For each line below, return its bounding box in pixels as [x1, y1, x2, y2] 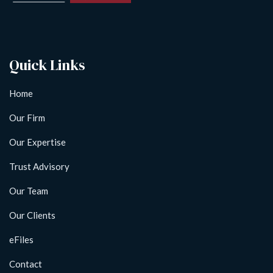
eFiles [9, 234, 34, 245]
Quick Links [9, 55, 85, 75]
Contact [9, 258, 42, 269]
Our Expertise [9, 136, 66, 147]
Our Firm [9, 112, 45, 123]
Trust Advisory [9, 161, 69, 172]
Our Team [9, 185, 48, 196]
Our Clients [9, 210, 55, 221]
